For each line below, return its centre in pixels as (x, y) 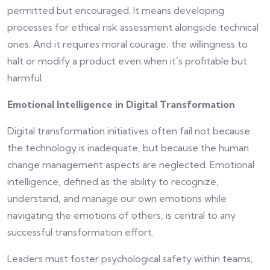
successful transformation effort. (80, 232)
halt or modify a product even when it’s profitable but (127, 61)
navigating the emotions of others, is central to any (121, 215)
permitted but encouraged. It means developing (116, 11)
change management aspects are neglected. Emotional (131, 165)
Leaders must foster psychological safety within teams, (130, 259)
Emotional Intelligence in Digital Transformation (121, 105)
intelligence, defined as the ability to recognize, (113, 182)
